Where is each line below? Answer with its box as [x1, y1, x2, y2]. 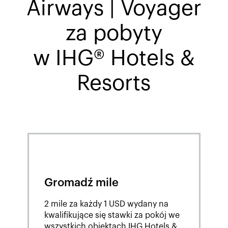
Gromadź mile [44, 177, 119, 189]
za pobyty [65, 23, 162, 45]
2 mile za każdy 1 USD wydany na [44, 200, 168, 209]
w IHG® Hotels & [33, 48, 195, 70]
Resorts [77, 73, 151, 95]
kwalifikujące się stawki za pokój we [44, 211, 180, 220]
